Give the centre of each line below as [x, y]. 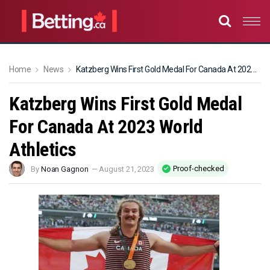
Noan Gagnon [64, 169]
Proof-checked [198, 168]
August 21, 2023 [127, 169]
